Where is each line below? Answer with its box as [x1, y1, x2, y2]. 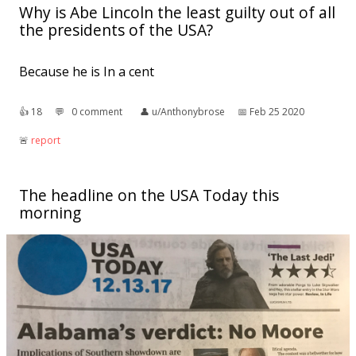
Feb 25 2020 [250, 105, 304, 119]
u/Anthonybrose [152, 105, 225, 119]
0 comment [72, 105, 122, 119]
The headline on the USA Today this [19, 184, 279, 207]
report [31, 133, 60, 148]
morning [19, 202, 81, 224]
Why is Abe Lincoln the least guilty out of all [19, 2, 335, 24]
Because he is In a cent [19, 63, 154, 81]
